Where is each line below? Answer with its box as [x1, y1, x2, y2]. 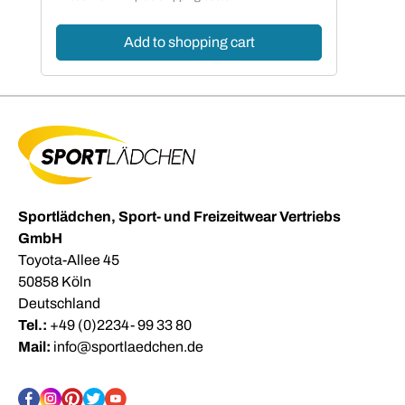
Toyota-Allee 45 [18, 252, 119, 268]
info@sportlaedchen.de [53, 339, 203, 355]
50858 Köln [18, 274, 91, 290]
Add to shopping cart [123, 33, 255, 50]
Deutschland [18, 296, 100, 312]
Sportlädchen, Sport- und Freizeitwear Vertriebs [18, 209, 341, 225]
